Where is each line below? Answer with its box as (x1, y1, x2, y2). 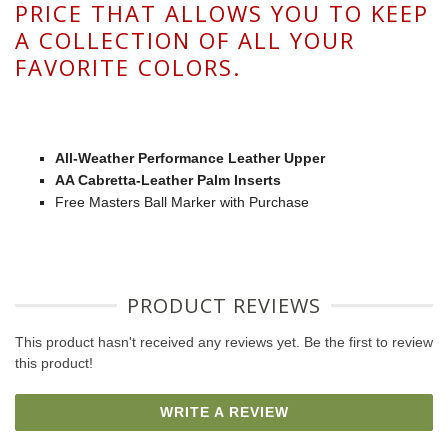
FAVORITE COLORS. (15, 52, 241, 83)
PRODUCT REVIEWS (127, 292, 321, 320)
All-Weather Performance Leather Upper (55, 150, 325, 167)
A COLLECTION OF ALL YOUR (15, 25, 355, 56)
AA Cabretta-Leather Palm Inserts (55, 172, 281, 189)
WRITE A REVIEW (159, 404, 289, 421)
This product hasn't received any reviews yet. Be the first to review (15, 334, 433, 351)
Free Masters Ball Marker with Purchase (55, 194, 309, 211)
